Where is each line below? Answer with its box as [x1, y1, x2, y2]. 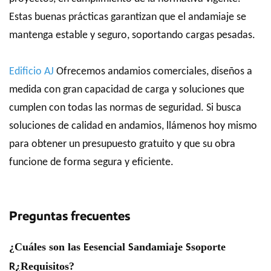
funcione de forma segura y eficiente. [9, 157, 174, 168]
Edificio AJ [9, 66, 54, 77]
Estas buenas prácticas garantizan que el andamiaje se [9, 11, 246, 23]
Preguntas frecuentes [9, 208, 130, 224]
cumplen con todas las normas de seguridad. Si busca [9, 102, 241, 114]
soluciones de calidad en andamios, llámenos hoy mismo [9, 120, 257, 132]
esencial [89, 241, 128, 253]
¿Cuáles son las [9, 241, 83, 253]
